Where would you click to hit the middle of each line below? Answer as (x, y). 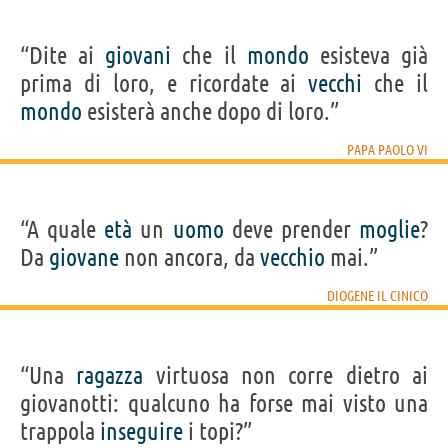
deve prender (291, 229)
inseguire (141, 431)
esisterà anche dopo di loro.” (210, 111)
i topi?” (217, 431)
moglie (390, 229)
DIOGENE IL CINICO (377, 295)
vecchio (292, 257)
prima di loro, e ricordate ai (164, 83)
